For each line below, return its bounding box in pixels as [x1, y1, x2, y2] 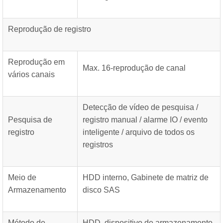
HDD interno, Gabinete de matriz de [83, 173, 209, 182]
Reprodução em [8, 58, 65, 66]
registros [83, 140, 113, 149]
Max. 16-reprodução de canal [83, 64, 186, 72]
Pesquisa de [8, 115, 52, 124]
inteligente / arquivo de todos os [83, 128, 195, 136]
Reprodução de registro [8, 25, 91, 33]
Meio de [8, 173, 36, 182]
